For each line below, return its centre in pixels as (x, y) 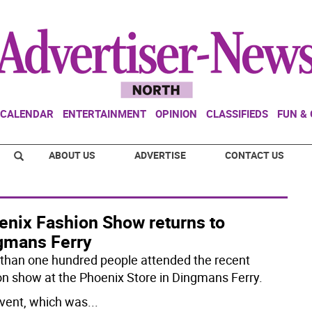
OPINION (176, 114)
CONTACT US (255, 155)
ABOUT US (72, 155)
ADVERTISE (160, 155)
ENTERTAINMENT (104, 114)
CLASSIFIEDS (237, 114)
